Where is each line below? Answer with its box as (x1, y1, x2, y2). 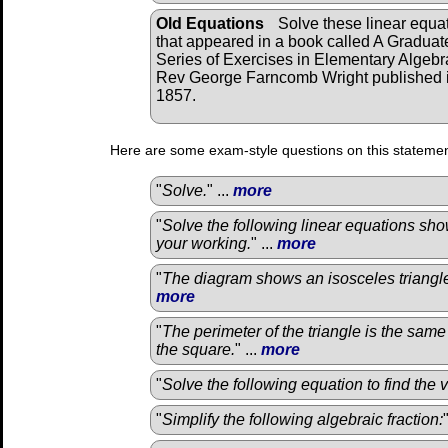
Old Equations (156, 14, 264, 32)
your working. (156, 234, 251, 252)
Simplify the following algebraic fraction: (162, 410, 443, 428)
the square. (156, 340, 235, 358)
